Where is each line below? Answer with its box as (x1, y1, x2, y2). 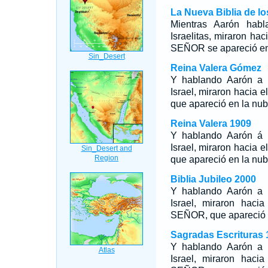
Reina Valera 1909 (170, 118, 251, 129)
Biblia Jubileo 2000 (170, 174, 256, 184)
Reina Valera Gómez (170, 63, 261, 73)
